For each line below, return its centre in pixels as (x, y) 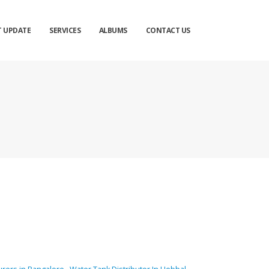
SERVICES (65, 30)
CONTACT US (168, 30)
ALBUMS (113, 30)
